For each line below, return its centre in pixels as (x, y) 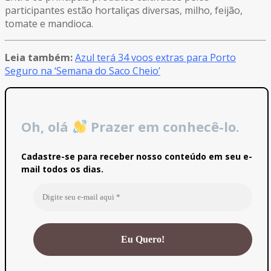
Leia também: (39, 57)
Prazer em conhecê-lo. (164, 126)
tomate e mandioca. (49, 23)
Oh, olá (47, 126)
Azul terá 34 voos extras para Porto (155, 57)
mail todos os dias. (62, 169)
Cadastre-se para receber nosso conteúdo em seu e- (137, 156)
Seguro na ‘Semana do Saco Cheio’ (83, 70)
